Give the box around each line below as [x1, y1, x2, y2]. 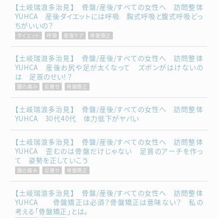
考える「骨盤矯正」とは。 [15, 206, 88, 217]
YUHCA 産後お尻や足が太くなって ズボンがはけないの [15, 62, 203, 73]
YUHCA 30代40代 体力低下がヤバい [15, 113, 139, 124]
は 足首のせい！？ [15, 72, 73, 82]
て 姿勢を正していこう [15, 155, 89, 165]
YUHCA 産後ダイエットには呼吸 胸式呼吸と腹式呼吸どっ [15, 11, 203, 21]
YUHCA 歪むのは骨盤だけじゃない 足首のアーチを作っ [15, 146, 203, 156]
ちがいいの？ [15, 20, 54, 31]
